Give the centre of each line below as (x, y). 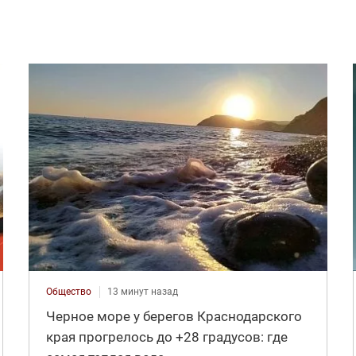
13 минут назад (142, 291)
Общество (68, 291)
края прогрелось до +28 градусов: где (166, 337)
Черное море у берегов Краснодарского (174, 316)
